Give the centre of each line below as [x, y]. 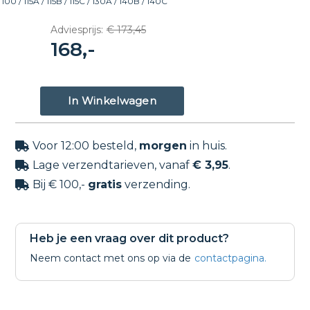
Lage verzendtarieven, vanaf [113, 165]
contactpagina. [231, 258]
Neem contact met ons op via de [111, 258]
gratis [105, 185]
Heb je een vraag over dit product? [130, 238]
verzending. [156, 185]
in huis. [207, 146]
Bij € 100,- [61, 185]
